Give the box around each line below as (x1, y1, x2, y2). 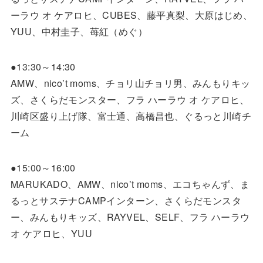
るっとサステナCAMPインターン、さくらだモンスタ (10, 193, 241, 207)
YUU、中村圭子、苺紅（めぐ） (10, 24, 147, 38)
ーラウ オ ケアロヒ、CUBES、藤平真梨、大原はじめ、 (10, 8, 253, 22)
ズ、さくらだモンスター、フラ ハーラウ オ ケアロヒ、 (10, 92, 249, 106)
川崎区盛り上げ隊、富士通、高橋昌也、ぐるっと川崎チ (10, 109, 251, 123)
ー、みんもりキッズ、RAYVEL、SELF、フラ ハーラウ (10, 210, 250, 224)
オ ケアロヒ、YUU (10, 226, 92, 240)
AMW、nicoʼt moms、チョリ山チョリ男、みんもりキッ (10, 76, 251, 90)
